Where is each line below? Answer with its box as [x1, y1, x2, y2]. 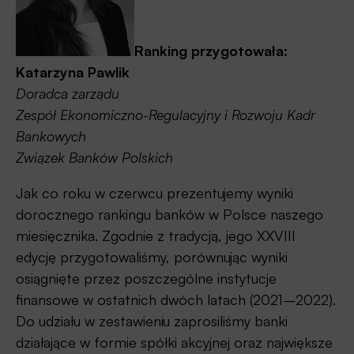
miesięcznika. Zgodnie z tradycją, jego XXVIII [16, 226, 296, 244]
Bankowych [16, 126, 86, 145]
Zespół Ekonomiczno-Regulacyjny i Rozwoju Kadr [16, 105, 315, 123]
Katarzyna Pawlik [16, 62, 130, 81]
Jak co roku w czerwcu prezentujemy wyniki [16, 183, 293, 201]
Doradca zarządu [16, 84, 119, 102]
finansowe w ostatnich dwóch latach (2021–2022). [16, 290, 336, 308]
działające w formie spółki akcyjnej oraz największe [16, 333, 333, 351]
